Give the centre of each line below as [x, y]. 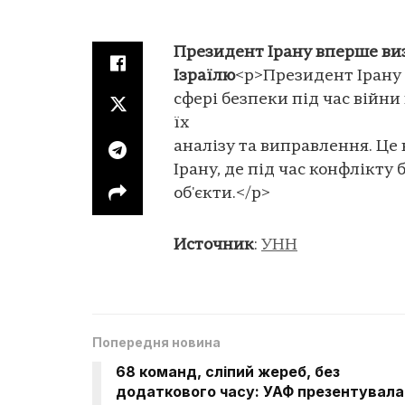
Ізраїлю [204, 76]
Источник [214, 246]
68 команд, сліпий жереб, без [228, 371]
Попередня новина [156, 342]
